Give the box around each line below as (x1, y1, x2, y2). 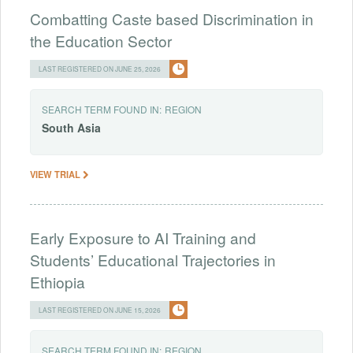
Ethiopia (30, 271, 85, 293)
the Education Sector (30, 29, 172, 51)
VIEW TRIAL (30, 168, 83, 181)
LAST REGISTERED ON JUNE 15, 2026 (39, 305, 161, 315)
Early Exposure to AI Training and (30, 227, 256, 249)
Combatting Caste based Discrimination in (30, 7, 314, 29)
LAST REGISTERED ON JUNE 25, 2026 (39, 63, 161, 73)
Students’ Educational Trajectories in (30, 249, 276, 271)
